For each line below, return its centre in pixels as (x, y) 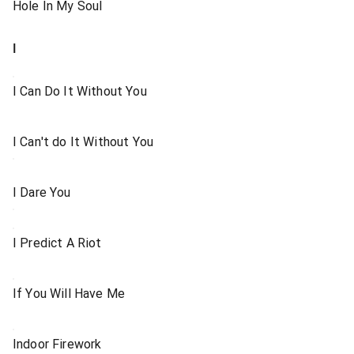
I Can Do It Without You (80, 91)
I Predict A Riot (57, 243)
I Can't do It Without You (83, 142)
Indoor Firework (57, 344)
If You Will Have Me (69, 294)
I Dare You (42, 192)
